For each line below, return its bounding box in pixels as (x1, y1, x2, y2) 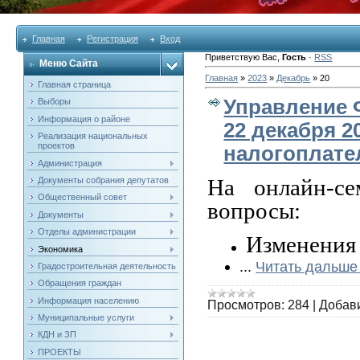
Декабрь (276, 72, 311, 83)
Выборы (38, 96, 72, 107)
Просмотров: (207, 298, 285, 313)
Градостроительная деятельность (38, 260, 177, 271)
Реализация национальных (38, 131, 149, 141)
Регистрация (87, 34, 138, 43)
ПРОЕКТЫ (38, 346, 82, 357)
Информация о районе (38, 113, 131, 124)
